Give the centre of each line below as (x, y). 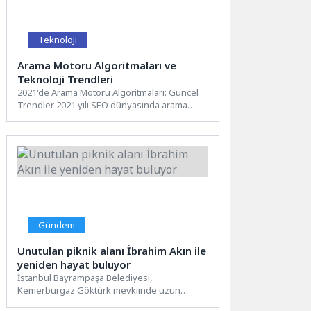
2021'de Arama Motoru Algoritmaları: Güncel (108, 92)
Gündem (57, 225)
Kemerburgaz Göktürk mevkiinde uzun (99, 290)
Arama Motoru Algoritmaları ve (97, 65)
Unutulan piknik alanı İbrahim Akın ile (112, 250)
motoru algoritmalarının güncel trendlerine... (109, 117)
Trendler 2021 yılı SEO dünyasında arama (103, 104)
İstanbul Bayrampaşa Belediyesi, (85, 277)
